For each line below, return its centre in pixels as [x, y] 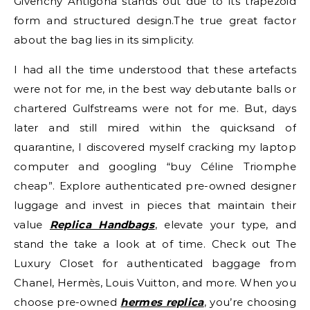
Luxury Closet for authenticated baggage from [155, 263]
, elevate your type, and [226, 225]
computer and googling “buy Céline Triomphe [155, 166]
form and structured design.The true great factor [155, 20]
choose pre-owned [67, 302]
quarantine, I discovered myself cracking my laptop [155, 147]
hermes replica [162, 302]
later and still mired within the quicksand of [155, 128]
